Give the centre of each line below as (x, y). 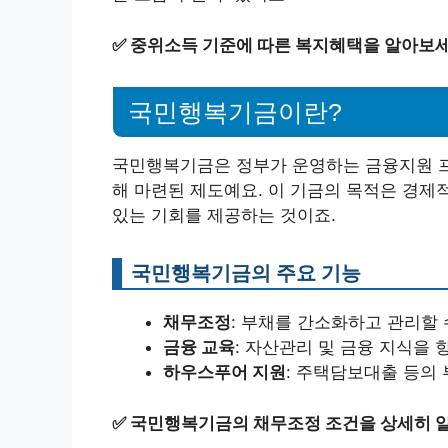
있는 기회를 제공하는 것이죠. (224, 215)
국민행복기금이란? (235, 112)
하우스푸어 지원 (224, 372)
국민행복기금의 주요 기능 (246, 273)
